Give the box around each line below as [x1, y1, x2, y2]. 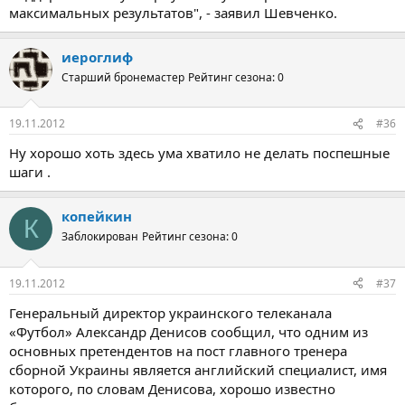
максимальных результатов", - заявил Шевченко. [9, 3, 337, 22]
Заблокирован [61, 229, 138, 245]
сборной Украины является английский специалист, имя [9, 360, 387, 379]
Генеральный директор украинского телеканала [9, 303, 332, 322]
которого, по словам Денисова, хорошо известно [9, 379, 335, 398]
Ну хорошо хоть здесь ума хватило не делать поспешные [9, 144, 390, 163]
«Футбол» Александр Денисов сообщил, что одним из [9, 322, 368, 341]
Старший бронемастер [61, 69, 184, 85]
